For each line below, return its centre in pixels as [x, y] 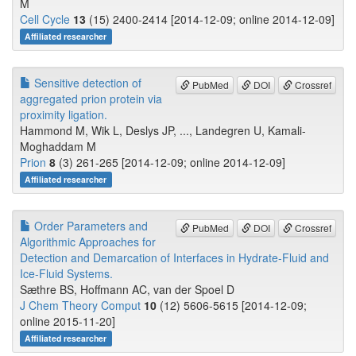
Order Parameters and [89, 226]
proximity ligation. [64, 115]
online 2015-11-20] [68, 321]
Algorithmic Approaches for [88, 242]
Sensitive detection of [86, 83]
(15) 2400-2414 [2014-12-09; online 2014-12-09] [210, 19]
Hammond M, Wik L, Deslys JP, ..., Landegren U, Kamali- [163, 131]
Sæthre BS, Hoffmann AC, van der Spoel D [127, 290]
